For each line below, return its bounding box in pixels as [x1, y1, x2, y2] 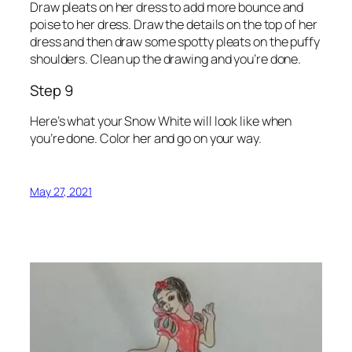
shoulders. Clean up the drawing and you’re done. [30, 50, 302, 68]
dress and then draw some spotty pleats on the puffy [30, 33, 320, 51]
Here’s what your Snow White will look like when [30, 112, 292, 130]
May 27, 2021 [30, 183, 92, 199]
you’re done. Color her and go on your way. [30, 130, 262, 148]
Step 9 [30, 79, 73, 101]
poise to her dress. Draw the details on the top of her [30, 16, 317, 34]
